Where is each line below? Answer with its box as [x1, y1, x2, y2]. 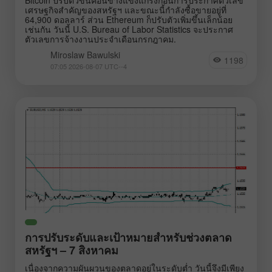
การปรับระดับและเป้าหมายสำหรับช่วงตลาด [25, 229, 232, 245]
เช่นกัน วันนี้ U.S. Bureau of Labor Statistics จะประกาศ [25, 22, 233, 35]
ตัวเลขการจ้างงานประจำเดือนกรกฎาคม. [25, 32, 176, 45]
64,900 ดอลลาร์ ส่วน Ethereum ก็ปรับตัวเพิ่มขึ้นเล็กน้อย [25, 13, 233, 25]
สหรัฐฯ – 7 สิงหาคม [25, 242, 118, 258]
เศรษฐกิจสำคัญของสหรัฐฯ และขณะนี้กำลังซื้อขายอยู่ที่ [25, 3, 226, 16]
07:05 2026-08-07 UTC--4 [50, 61, 127, 71]
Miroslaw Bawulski [50, 48, 120, 61]
